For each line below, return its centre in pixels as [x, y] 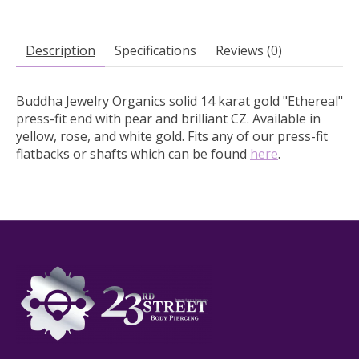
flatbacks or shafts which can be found [133, 153]
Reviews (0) [249, 50]
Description [61, 50]
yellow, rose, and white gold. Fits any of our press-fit [172, 136]
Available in [286, 118]
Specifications [155, 50]
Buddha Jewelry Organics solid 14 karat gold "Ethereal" [179, 101]
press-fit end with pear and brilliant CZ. [134, 118]
